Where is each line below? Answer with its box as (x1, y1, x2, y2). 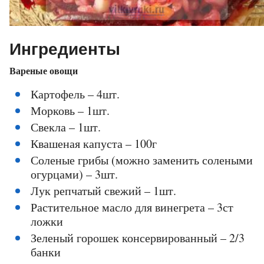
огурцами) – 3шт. (31, 166, 118, 183)
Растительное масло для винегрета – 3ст (31, 199, 233, 216)
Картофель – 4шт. (31, 86, 120, 103)
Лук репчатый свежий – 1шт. (31, 183, 176, 199)
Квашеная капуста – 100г (31, 136, 157, 152)
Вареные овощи (9, 64, 78, 78)
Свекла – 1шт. (31, 119, 101, 136)
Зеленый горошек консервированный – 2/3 (31, 230, 245, 246)
